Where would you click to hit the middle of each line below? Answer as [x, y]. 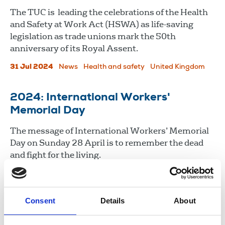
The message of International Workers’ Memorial [109, 131]
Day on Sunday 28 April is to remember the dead [107, 143]
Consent [40, 201]
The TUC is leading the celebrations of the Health [109, 12]
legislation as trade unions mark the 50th [93, 36]
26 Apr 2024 [33, 174]
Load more [113, 212]
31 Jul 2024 [32, 67]
